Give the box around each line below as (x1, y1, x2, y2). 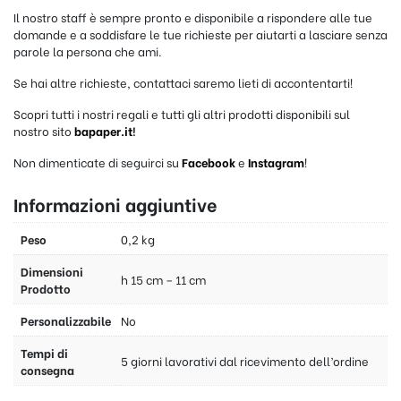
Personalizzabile (21, 311, 111, 329)
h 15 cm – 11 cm (121, 270, 206, 288)
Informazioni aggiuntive (13, 191, 218, 218)
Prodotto (21, 279, 71, 297)
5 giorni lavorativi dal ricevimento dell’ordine (121, 352, 369, 370)
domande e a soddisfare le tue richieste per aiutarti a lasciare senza (13, 25, 388, 43)
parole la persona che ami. (13, 42, 162, 60)
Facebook (182, 153, 238, 171)
